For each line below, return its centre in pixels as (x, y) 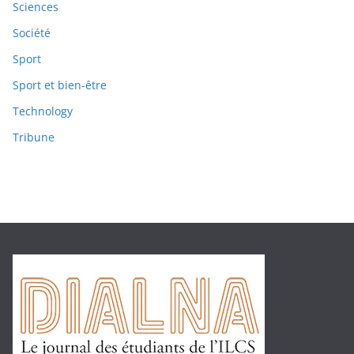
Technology (43, 111)
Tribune (34, 137)
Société (32, 33)
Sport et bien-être (60, 85)
